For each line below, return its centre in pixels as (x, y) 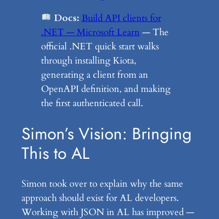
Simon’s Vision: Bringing (106, 134)
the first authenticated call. (92, 103)
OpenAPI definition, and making (106, 89)
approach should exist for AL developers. (100, 198)
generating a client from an (94, 75)
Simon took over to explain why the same (102, 184)
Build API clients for (121, 18)
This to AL (55, 153)
